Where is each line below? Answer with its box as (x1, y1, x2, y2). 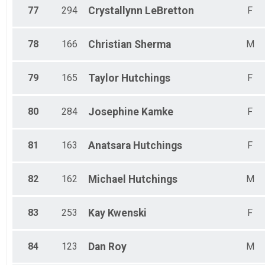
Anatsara (88, 140, 131, 152)
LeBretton (145, 5, 194, 17)
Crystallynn (88, 5, 143, 17)
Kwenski (108, 207, 147, 219)
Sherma (134, 38, 171, 51)
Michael (88, 173, 126, 186)
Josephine (88, 106, 139, 118)
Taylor (88, 72, 119, 85)
